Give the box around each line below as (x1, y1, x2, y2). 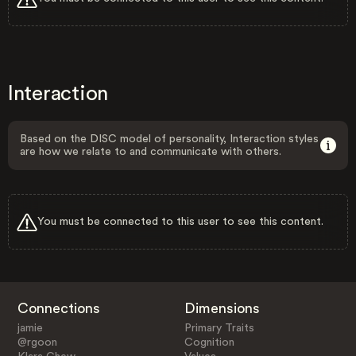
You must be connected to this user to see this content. (37, 215, 323, 227)
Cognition (184, 336, 235, 348)
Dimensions (184, 300, 261, 315)
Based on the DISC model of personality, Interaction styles (20, 133, 319, 145)
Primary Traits (184, 322, 255, 334)
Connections (17, 300, 100, 315)
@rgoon (17, 336, 57, 348)
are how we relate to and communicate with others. (20, 146, 281, 157)
